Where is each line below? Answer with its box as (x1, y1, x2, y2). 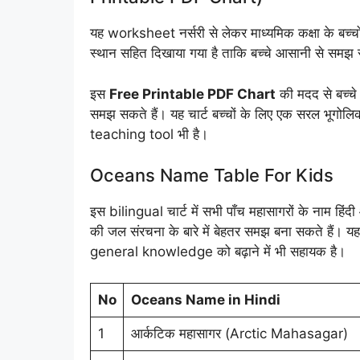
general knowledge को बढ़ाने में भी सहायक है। (90, 243, 346, 260)
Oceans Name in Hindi (130, 291, 280, 308)
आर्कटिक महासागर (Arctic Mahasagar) (130, 325, 348, 342)
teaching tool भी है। (90, 125, 208, 142)
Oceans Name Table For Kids (90, 165, 333, 186)
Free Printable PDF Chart (109, 85, 276, 102)
